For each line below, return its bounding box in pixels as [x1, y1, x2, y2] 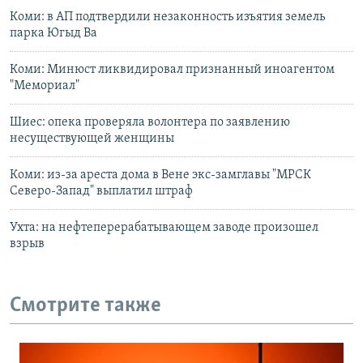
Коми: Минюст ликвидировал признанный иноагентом [10, 63, 335, 77]
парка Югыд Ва [10, 27, 97, 41]
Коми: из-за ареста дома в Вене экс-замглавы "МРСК [10, 169, 311, 182]
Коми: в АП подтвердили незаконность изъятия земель [10, 11, 325, 24]
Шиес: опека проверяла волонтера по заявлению [10, 116, 290, 130]
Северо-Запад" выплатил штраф [10, 185, 193, 199]
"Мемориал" [10, 79, 79, 93]
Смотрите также [10, 295, 161, 318]
